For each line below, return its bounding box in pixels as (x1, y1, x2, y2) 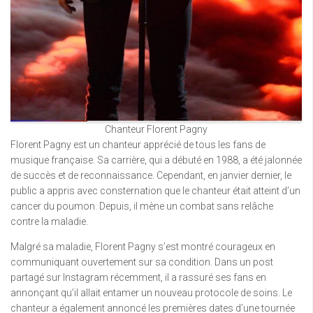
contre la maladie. (10, 216, 88, 227)
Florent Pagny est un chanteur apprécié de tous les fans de (10, 139, 265, 150)
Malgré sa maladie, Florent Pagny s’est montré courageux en (10, 241, 275, 252)
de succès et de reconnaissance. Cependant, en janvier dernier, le (10, 170, 291, 181)
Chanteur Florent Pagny (105, 124, 208, 135)
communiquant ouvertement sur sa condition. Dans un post (10, 256, 273, 268)
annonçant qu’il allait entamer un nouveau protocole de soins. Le (10, 287, 292, 298)
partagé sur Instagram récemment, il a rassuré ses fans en (10, 272, 266, 283)
